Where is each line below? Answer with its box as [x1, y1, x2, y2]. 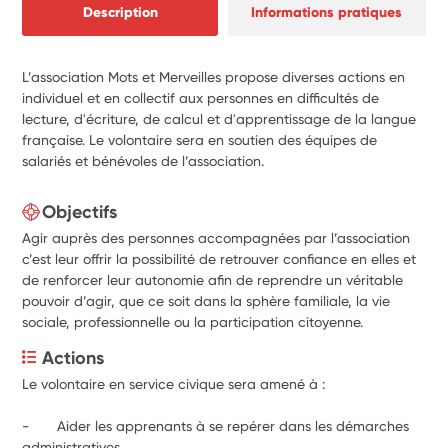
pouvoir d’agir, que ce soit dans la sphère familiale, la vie [22, 292, 391, 309]
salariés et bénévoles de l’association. [22, 152, 265, 169]
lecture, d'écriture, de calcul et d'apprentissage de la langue [22, 110, 417, 127]
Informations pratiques [251, 2, 403, 21]
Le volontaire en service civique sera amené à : [22, 375, 330, 392]
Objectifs [42, 200, 118, 223]
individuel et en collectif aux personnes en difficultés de [22, 89, 380, 106]
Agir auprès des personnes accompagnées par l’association [22, 229, 411, 246]
